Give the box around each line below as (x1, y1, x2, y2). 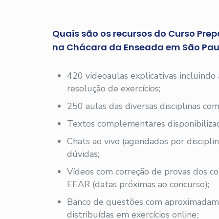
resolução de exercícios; (67, 83, 161, 94)
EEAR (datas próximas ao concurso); (67, 178, 210, 190)
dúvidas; (67, 148, 100, 160)
